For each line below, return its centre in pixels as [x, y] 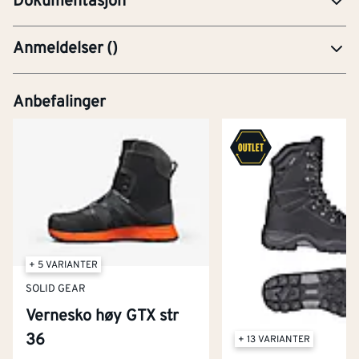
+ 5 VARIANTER [63, 265]
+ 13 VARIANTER [274, 340]
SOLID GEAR [56, 290]
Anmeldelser [58, 48]
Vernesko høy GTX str [102, 316]
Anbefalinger [59, 102]
